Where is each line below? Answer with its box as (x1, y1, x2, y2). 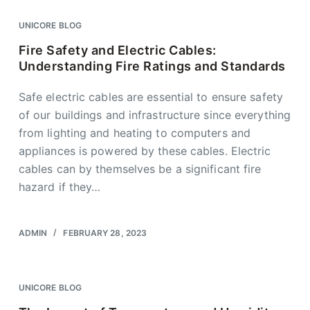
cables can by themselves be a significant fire (18, 162, 262, 176)
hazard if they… (18, 180, 101, 194)
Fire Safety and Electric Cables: (18, 43, 217, 57)
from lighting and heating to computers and (18, 126, 251, 140)
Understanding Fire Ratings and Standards (18, 59, 286, 73)
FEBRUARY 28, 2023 (63, 228, 147, 238)
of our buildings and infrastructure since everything (18, 108, 291, 122)
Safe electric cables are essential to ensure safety (18, 90, 283, 104)
